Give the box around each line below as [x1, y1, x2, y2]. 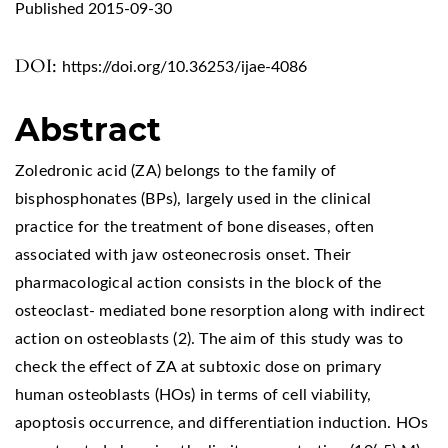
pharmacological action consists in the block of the [15, 274, 382, 291]
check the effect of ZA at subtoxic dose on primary [15, 358, 382, 375]
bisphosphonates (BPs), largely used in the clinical [15, 190, 372, 207]
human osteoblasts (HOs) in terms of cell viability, [15, 386, 372, 403]
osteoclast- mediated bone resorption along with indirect [15, 302, 426, 319]
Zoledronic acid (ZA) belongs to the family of [15, 162, 337, 179]
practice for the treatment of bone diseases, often [15, 218, 375, 235]
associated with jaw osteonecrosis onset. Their [15, 246, 352, 263]
